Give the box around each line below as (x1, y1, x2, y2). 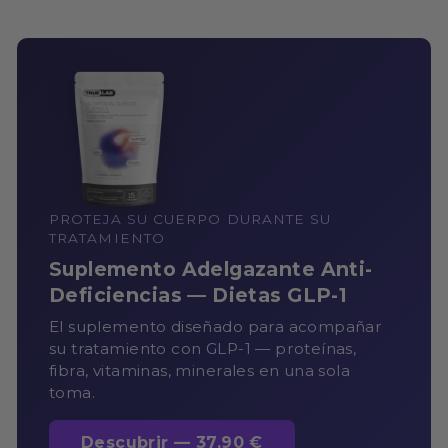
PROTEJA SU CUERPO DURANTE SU (49, 210, 332, 227)
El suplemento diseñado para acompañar (49, 316, 383, 336)
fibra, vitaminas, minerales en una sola (49, 360, 351, 380)
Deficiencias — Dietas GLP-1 (49, 282, 348, 307)
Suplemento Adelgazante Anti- (49, 256, 373, 281)
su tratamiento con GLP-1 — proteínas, (49, 338, 357, 358)
